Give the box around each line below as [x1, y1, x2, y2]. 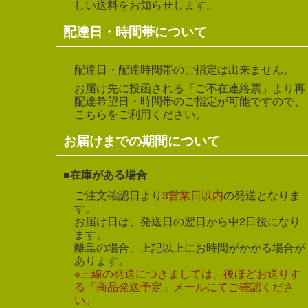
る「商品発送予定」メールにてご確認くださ [74, 278, 294, 294]
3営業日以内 [162, 186, 223, 203]
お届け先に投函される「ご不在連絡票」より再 [74, 79, 305, 96]
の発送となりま [223, 186, 300, 203]
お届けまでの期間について [63, 130, 220, 150]
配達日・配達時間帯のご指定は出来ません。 [74, 60, 294, 77]
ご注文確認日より [74, 186, 162, 203]
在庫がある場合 [70, 166, 147, 182]
